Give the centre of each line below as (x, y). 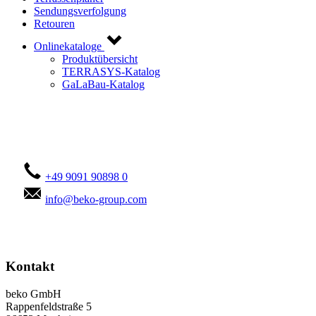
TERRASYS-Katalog (111, 71)
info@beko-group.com (96, 200)
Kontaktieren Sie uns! (85, 140)
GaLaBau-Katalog (103, 84)
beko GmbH (34, 293)
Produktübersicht (100, 59)
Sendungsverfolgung (80, 11)
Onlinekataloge (68, 46)
